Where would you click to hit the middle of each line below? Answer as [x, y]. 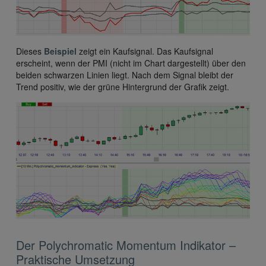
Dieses [30, 51]
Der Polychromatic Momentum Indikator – [126, 245]
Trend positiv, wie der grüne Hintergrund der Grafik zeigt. [123, 87]
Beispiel [60, 51]
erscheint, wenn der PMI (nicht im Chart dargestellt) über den [131, 63]
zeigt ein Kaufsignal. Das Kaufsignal [145, 51]
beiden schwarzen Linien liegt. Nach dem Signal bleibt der [125, 75]
